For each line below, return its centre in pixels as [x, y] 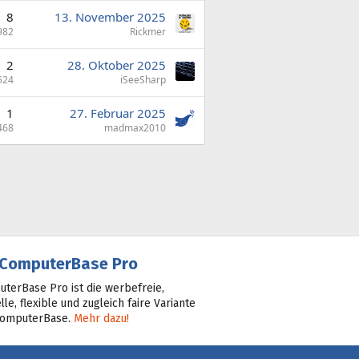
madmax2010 [135, 127]
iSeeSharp [143, 79]
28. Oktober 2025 [117, 65]
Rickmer [148, 31]
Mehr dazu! [101, 318]
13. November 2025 [110, 16]
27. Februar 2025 [118, 113]
